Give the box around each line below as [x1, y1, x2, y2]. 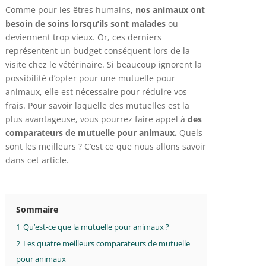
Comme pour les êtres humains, [5, 4, 135, 15]
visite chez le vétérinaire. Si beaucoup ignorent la [5, 58, 202, 70]
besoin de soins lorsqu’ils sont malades [5, 17, 166, 29]
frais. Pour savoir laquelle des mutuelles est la [5, 99, 189, 111]
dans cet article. [5, 154, 69, 166]
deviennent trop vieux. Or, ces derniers [5, 31, 161, 43]
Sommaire [15, 203, 58, 215]
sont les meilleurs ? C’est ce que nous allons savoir [5, 140, 206, 152]
